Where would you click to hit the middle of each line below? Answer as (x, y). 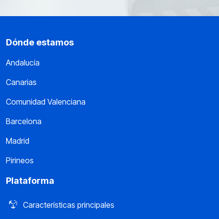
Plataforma (30, 181)
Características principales (69, 205)
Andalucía (23, 63)
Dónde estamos (40, 42)
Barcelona (24, 121)
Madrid (18, 141)
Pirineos (20, 160)
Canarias (21, 82)
